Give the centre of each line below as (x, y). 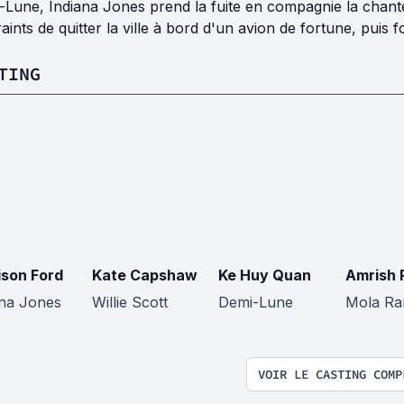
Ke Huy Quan (265, 275)
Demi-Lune (256, 302)
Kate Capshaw (144, 275)
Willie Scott (129, 302)
